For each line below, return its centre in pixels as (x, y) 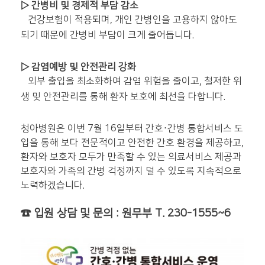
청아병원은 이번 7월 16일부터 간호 (92, 128)
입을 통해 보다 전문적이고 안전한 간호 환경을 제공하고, (132, 143)
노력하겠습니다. (53, 185)
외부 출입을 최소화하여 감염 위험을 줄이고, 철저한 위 (131, 81)
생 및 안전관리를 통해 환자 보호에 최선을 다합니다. (123, 96)
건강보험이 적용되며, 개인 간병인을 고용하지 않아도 (129, 20)
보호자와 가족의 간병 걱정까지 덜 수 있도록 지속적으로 (131, 171)
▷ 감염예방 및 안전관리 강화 (78, 67)
